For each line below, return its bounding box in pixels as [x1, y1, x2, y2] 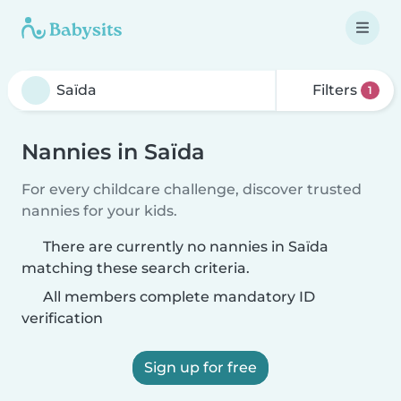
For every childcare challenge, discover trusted [21, 181, 362, 198]
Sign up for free [144, 359, 257, 376]
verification [21, 310, 103, 327]
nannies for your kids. [21, 202, 177, 219]
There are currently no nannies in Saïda [43, 238, 328, 255]
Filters [309, 81, 362, 98]
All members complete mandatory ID [39, 288, 315, 305]
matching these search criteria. [21, 260, 250, 277]
